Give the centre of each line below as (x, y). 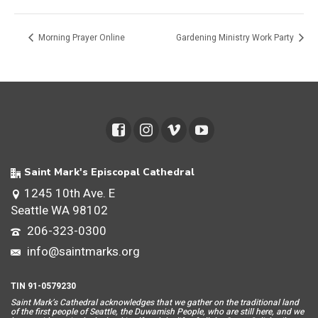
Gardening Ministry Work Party (236, 37)
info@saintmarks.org (82, 252)
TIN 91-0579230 (43, 286)
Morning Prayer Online (81, 37)
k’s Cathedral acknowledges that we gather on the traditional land (173, 303)
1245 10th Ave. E (70, 194)
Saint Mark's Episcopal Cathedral (109, 172)
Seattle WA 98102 (59, 211)
